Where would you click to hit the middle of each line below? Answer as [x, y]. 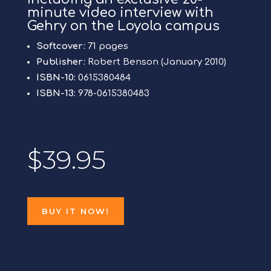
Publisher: [60, 62]
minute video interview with [120, 13]
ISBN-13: [56, 93]
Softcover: [60, 46]
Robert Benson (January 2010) [155, 62]
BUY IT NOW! [75, 211]
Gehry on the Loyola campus [123, 26]
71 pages [106, 46]
